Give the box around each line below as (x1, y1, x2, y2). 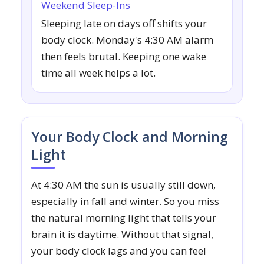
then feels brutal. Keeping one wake (41, 49, 206, 64)
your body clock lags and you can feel (31, 244, 206, 258)
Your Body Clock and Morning (31, 127, 228, 147)
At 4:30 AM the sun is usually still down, (31, 178, 216, 192)
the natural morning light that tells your (31, 211, 216, 225)
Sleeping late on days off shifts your (41, 16, 207, 31)
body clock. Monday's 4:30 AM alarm (41, 33, 213, 47)
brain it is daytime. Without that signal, (31, 227, 213, 242)
